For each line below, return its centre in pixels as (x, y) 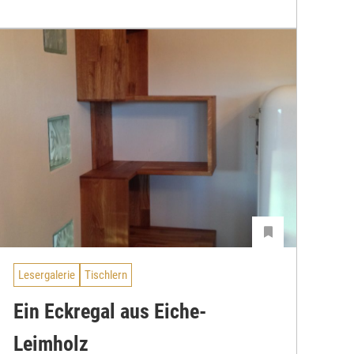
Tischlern (106, 275)
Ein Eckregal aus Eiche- (110, 312)
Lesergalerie (47, 275)
